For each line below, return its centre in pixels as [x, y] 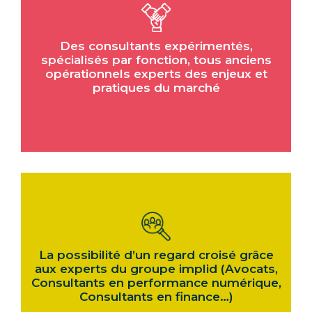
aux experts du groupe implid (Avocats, [156, 269]
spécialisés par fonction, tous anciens [156, 60]
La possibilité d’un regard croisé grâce [156, 255]
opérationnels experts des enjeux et [156, 74]
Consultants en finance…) [156, 297]
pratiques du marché [156, 88]
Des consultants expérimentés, [156, 46]
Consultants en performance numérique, [156, 283]
